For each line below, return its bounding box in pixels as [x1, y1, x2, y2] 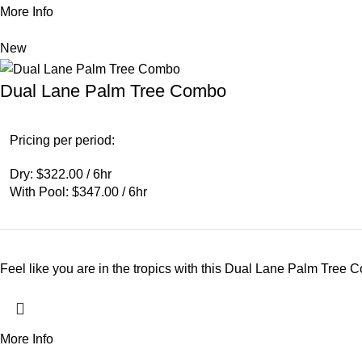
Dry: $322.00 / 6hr [10, 166, 112, 181]
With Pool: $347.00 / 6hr [10, 184, 147, 199]
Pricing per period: [10, 133, 115, 147]
